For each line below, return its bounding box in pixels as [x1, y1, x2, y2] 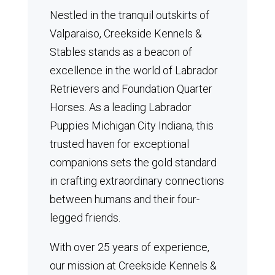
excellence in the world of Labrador [49, 64, 218, 77]
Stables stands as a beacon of [49, 45, 192, 58]
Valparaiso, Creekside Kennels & [49, 27, 202, 40]
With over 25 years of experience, [49, 241, 209, 254]
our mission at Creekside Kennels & [49, 259, 217, 272]
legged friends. [49, 211, 120, 224]
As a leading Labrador [88, 101, 192, 114]
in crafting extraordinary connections [49, 174, 224, 187]
